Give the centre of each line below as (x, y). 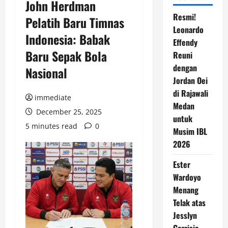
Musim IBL (190, 131)
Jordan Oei (190, 80)
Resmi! (184, 17)
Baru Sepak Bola (66, 56)
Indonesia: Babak (68, 39)
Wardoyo (187, 177)
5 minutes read (51, 126)
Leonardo (188, 30)
